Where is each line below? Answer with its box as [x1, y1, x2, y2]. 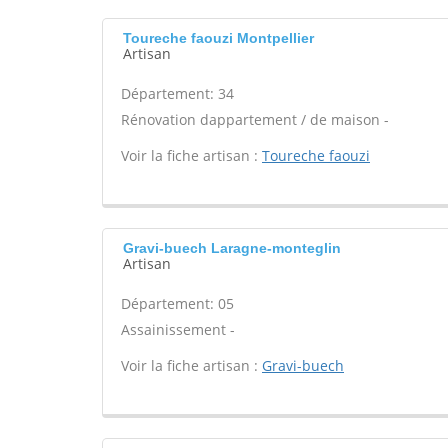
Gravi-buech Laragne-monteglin [123, 240, 341, 256]
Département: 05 [121, 294, 234, 313]
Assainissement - [121, 320, 235, 339]
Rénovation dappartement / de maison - [121, 110, 389, 129]
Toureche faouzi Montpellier [123, 30, 314, 46]
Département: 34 [121, 84, 234, 103]
